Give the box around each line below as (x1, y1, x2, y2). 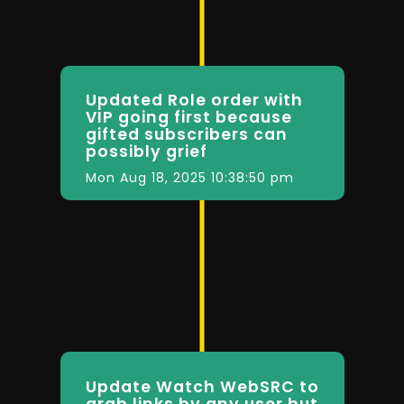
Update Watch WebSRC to (85, 375, 319, 398)
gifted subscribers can (85, 124, 288, 146)
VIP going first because (85, 106, 292, 129)
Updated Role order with (85, 89, 303, 112)
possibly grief (85, 141, 207, 163)
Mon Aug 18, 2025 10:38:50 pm (85, 169, 294, 188)
